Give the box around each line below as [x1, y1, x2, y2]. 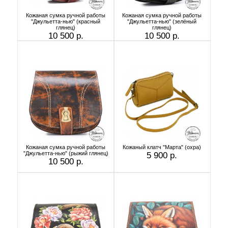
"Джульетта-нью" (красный [31, 18, 100, 24]
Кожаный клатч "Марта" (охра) [123, 144, 201, 150]
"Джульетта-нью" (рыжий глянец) [23, 150, 108, 156]
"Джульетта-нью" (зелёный [127, 18, 196, 24]
